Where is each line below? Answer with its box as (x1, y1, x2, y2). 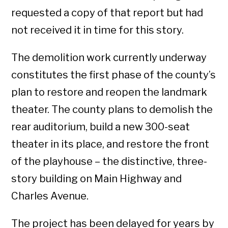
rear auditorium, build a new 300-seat (11, 121, 190, 133)
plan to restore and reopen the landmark (11, 86, 208, 98)
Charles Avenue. (11, 190, 89, 202)
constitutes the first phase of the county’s (11, 69, 216, 81)
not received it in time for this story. (11, 24, 184, 36)
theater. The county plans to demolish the (11, 103, 213, 116)
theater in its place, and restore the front (11, 138, 210, 150)
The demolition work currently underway (11, 51, 207, 64)
